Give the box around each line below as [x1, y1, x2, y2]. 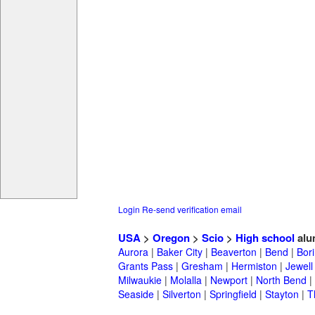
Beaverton [211, 245, 257, 259]
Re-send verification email [142, 203, 242, 216]
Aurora [118, 245, 148, 259]
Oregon [153, 230, 190, 246]
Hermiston [231, 259, 277, 274]
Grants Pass [118, 259, 173, 274]
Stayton [265, 287, 299, 302]
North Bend [256, 273, 307, 288]
